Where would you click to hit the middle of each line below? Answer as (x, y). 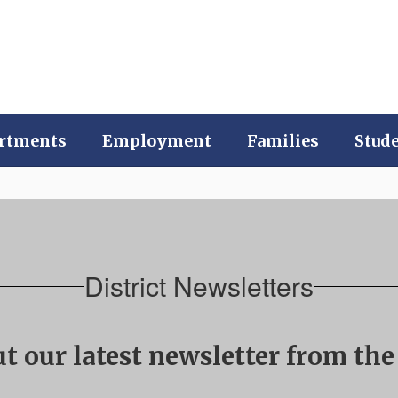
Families (283, 140)
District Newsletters (199, 286)
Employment (157, 140)
